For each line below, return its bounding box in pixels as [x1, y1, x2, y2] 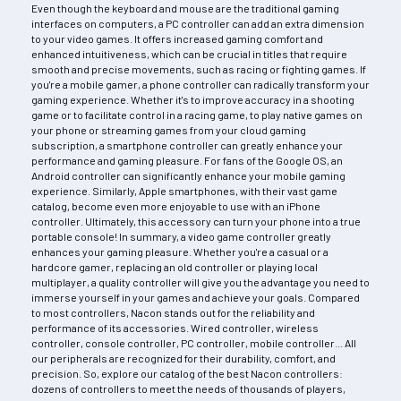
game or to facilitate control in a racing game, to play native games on [31, 107, 363, 121]
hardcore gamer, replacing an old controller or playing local [31, 260, 318, 273]
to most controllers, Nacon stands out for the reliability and [31, 305, 315, 319]
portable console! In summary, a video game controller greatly [31, 229, 331, 243]
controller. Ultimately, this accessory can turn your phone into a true [31, 214, 361, 227]
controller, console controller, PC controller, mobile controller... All [31, 336, 356, 349]
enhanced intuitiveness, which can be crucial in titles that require [31, 47, 347, 60]
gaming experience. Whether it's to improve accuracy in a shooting [31, 92, 354, 106]
